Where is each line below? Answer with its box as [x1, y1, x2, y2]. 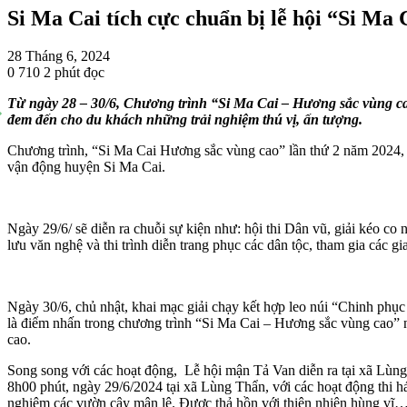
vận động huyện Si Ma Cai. [7, 159, 165, 175]
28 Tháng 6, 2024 [7, 48, 110, 65]
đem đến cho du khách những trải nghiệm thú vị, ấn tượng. [7, 112, 362, 128]
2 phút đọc [44, 65, 104, 81]
